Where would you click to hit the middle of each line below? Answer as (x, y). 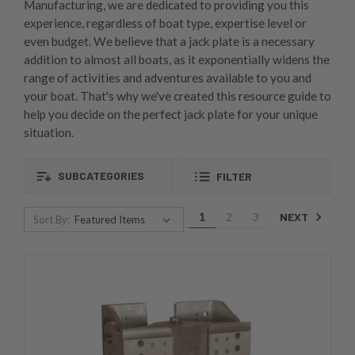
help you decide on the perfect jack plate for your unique (171, 115)
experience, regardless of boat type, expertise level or (165, 23)
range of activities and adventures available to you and (168, 78)
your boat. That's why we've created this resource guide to (177, 96)
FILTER (234, 177)
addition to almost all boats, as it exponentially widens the (177, 60)
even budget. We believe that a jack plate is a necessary (169, 42)
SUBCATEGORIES (100, 175)
